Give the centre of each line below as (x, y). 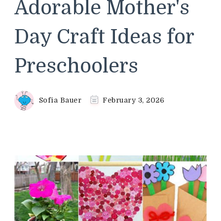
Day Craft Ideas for (104, 37)
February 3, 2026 (133, 100)
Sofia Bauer (60, 100)
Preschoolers (76, 66)
